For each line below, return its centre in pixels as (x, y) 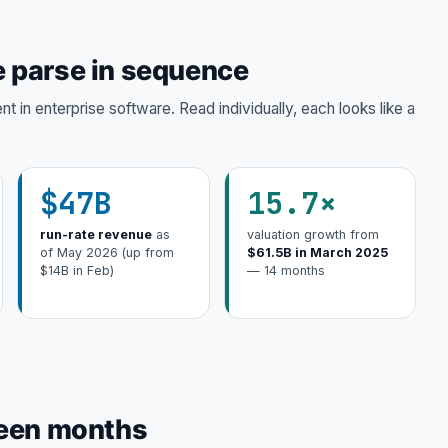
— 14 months (285, 271)
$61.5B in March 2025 (317, 253)
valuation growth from (312, 235)
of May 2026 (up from (107, 253)
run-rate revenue (96, 235)
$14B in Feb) (77, 271)
